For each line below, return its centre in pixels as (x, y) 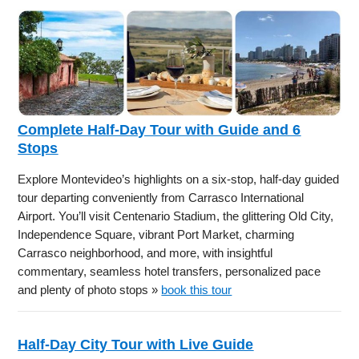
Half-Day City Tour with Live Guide (136, 345)
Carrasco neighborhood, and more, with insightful (145, 253)
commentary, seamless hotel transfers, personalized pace (169, 272)
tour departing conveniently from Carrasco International (161, 198)
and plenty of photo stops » (90, 290)
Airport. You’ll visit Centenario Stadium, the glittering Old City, (176, 216)
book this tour (197, 290)
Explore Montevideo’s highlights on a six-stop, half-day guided (179, 179)
